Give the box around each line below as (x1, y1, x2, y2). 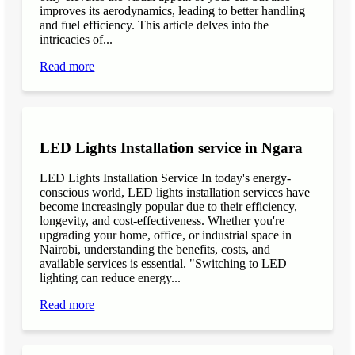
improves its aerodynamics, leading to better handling (40, 4, 306, 18)
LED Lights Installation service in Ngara (40, 139, 303, 156)
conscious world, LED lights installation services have (40, 185, 311, 200)
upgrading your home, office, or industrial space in (40, 228, 292, 242)
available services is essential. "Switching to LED (40, 257, 288, 271)
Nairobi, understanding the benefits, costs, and (40, 242, 271, 257)
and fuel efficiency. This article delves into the (40, 18, 269, 32)
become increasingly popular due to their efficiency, (40, 200, 298, 214)
